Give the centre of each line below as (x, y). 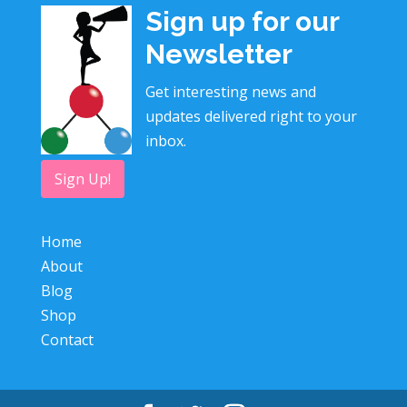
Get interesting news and (230, 92)
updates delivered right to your (251, 117)
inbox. (165, 141)
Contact (67, 339)
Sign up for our (242, 22)
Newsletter (218, 55)
